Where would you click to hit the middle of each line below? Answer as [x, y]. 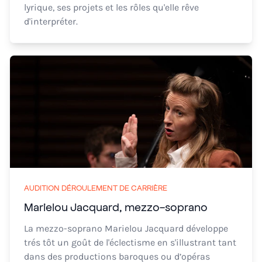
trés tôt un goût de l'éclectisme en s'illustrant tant [130, 242]
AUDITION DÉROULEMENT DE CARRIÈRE [96, 187]
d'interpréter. [51, 21]
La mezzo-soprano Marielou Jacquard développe [126, 228]
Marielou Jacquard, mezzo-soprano [116, 206]
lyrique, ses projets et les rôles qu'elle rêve [111, 7]
